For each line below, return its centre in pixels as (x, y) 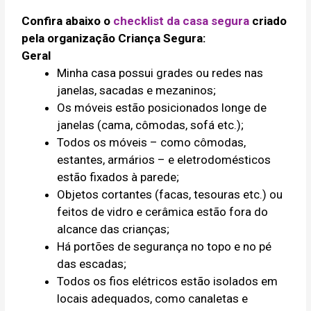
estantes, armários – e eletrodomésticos (164, 159)
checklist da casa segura (182, 20)
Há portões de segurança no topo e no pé (165, 246)
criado (268, 20)
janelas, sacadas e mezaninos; (137, 90)
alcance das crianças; (114, 229)
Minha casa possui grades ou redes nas (160, 73)
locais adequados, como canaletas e (153, 298)
